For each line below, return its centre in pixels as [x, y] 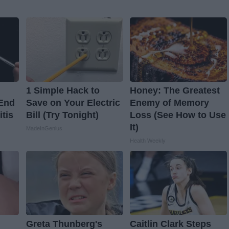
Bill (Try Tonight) [62, 115]
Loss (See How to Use [178, 115]
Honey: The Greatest [175, 91]
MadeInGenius [44, 129]
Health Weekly [147, 141]
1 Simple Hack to [63, 91]
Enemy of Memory [169, 103]
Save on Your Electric [73, 103]
